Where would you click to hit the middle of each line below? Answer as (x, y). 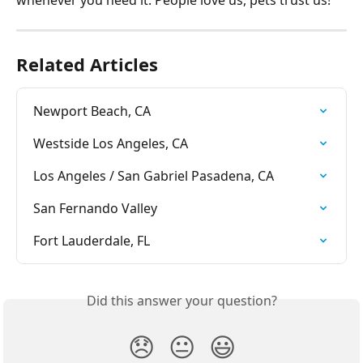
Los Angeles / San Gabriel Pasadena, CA (154, 176)
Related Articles (87, 64)
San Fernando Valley (95, 209)
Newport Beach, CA (92, 111)
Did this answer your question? (181, 301)
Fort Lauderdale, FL (92, 241)
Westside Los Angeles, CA (111, 144)
